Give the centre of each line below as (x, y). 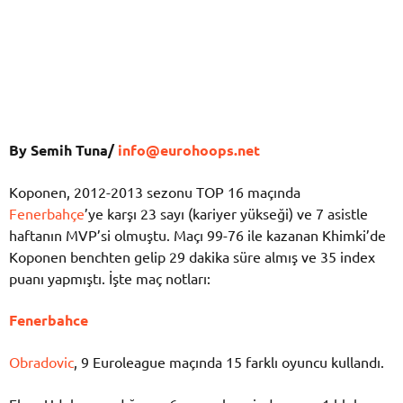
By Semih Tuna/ (62, 149)
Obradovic (41, 362)
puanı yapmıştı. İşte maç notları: (110, 278)
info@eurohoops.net (187, 149)
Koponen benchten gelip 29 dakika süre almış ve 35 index (192, 256)
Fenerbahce (49, 320)
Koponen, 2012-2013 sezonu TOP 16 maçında (155, 192)
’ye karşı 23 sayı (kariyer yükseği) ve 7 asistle (226, 213)
